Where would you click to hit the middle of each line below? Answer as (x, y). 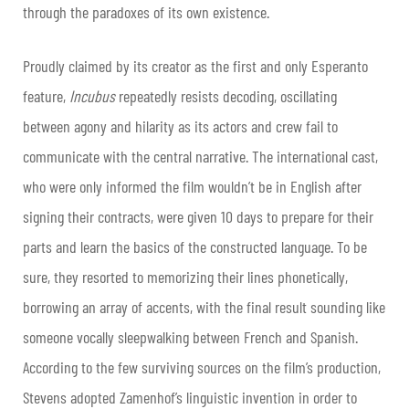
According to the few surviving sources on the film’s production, (202, 367)
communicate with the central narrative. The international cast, (200, 157)
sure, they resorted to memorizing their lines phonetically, (185, 277)
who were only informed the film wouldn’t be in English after (192, 187)
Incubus (94, 96)
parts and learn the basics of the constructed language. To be (195, 247)
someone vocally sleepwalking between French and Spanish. (190, 337)
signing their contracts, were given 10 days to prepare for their (198, 217)
